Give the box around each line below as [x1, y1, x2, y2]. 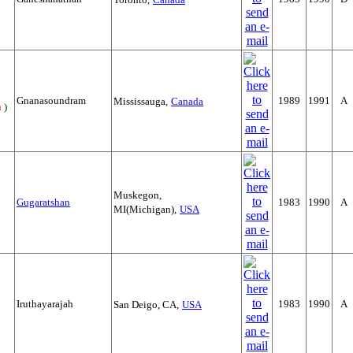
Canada [171, 95, 203, 107]
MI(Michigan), [113, 203, 176, 215]
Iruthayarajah [17, 298, 73, 310]
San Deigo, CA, [113, 299, 179, 310]
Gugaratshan [17, 196, 70, 208]
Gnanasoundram [17, 95, 86, 106]
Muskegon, [113, 189, 162, 201]
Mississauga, [113, 95, 168, 107]
